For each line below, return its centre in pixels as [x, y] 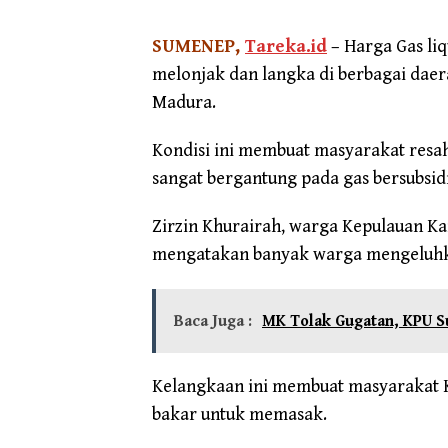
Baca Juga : [213, 321]
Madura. [184, 102]
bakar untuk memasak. [239, 414]
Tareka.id [286, 46]
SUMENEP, [198, 46]
